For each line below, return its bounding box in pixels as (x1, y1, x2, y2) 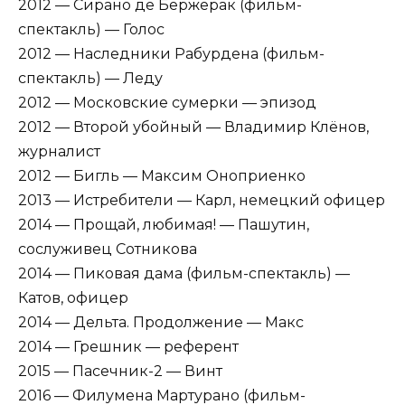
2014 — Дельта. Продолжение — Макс (18, 314, 304, 332)
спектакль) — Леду (18, 70, 163, 88)
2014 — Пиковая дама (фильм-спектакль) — (18, 265, 350, 283)
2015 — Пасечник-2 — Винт (18, 363, 222, 381)
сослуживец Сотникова (18, 240, 197, 259)
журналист (18, 143, 100, 161)
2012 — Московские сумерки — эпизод (18, 94, 316, 112)
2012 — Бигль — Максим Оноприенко (18, 167, 306, 185)
